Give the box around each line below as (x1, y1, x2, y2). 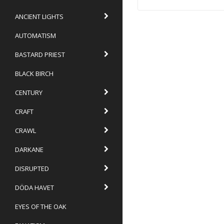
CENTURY (15, 87, 42, 97)
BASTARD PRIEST (15, 49, 65, 59)
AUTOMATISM (15, 30, 56, 40)
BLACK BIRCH (15, 68, 53, 78)
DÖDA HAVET (15, 182, 54, 192)
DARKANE (15, 144, 43, 154)
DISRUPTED (15, 163, 49, 173)
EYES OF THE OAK (15, 201, 66, 211)
